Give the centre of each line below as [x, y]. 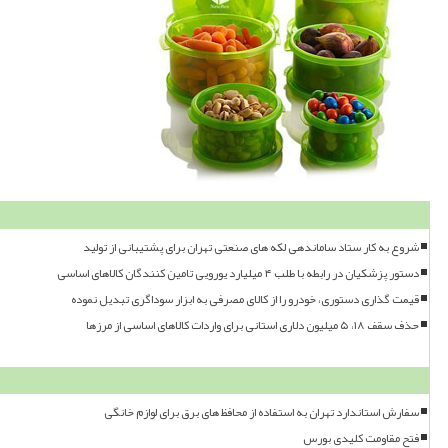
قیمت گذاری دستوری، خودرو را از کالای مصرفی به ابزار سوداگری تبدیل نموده [245, 299]
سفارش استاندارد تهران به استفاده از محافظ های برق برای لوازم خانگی [261, 412]
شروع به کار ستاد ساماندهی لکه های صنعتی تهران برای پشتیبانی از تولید [251, 247]
